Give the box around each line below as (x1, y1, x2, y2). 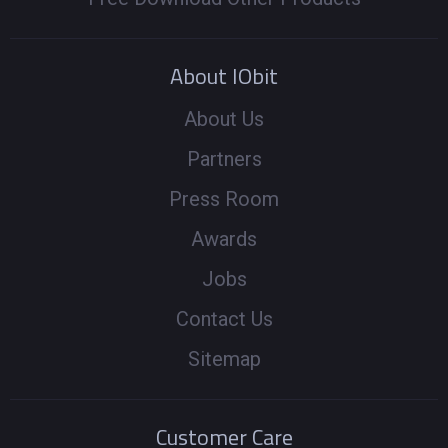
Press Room (169, 187, 279, 211)
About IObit (170, 59, 278, 93)
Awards (191, 227, 257, 251)
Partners (186, 147, 262, 171)
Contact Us (175, 307, 273, 331)
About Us (184, 107, 264, 131)
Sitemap (187, 347, 261, 371)
